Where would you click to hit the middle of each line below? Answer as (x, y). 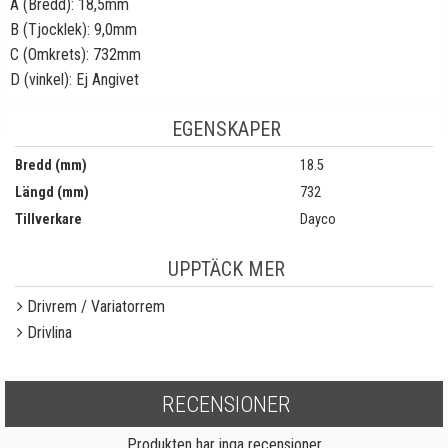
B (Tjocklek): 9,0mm (73, 29)
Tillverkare (48, 219)
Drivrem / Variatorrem (96, 306)
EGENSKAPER (226, 129)
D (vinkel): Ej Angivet (74, 79)
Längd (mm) (52, 192)
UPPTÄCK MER (226, 269)
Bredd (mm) (51, 165)
